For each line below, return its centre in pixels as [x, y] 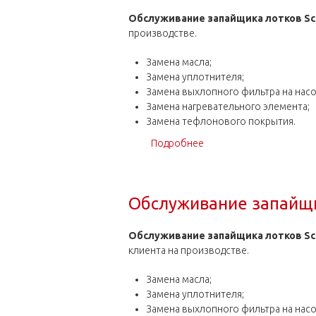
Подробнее [177, 143]
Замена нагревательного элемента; [227, 107]
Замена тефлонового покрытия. [220, 121]
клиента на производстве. [189, 250]
